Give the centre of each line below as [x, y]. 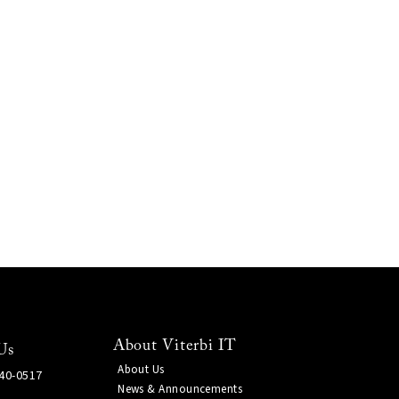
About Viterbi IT [175, 346]
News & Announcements [180, 389]
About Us [141, 370]
